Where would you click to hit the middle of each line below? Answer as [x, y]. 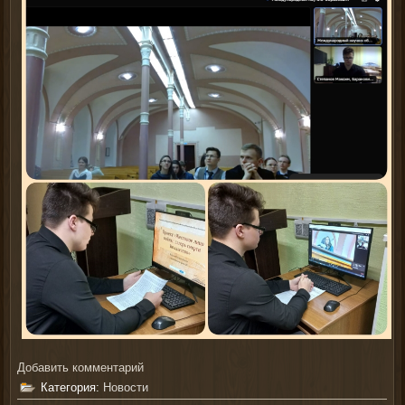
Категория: [72, 387]
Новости [126, 387]
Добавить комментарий [81, 367]
